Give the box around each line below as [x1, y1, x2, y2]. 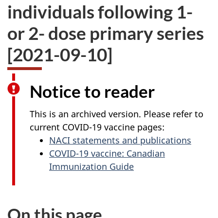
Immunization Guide [49, 160, 134, 172]
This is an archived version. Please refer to [30, 108, 203, 120]
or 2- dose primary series [7, 21, 204, 44]
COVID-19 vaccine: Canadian [49, 147, 165, 159]
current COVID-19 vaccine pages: [30, 121, 164, 133]
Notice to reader [30, 81, 155, 101]
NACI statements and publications [49, 134, 191, 146]
